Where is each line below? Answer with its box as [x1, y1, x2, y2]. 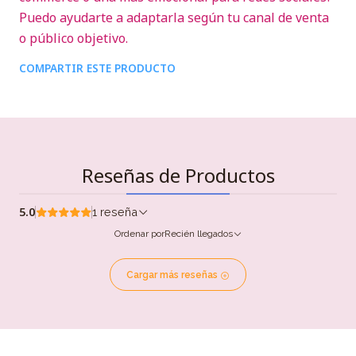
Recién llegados [164, 228, 233, 239]
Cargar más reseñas [126, 269, 220, 281]
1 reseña [100, 205, 137, 219]
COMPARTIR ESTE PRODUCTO [19, 60, 176, 75]
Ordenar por [114, 228, 164, 239]
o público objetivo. [19, 29, 128, 47]
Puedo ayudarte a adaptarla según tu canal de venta [19, 9, 329, 26]
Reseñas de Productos [81, 162, 275, 188]
